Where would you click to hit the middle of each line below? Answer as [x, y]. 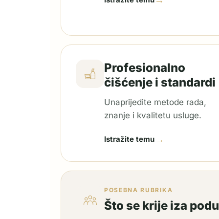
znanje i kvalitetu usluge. [153, 115]
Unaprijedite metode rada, [155, 102]
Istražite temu [129, 139]
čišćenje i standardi [160, 82]
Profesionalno [145, 68]
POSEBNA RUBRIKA [139, 190]
